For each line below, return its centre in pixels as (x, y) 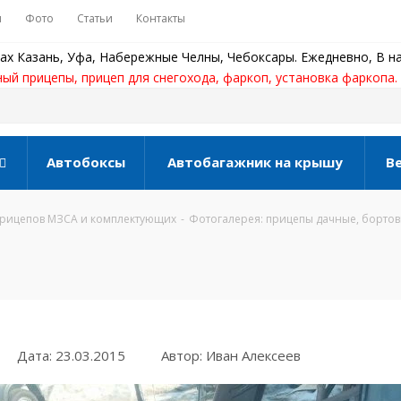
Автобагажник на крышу (255, 162)
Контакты (161, 18)
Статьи (95, 18)
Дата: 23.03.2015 (71, 355)
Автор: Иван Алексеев (231, 355)
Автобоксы (86, 162)
